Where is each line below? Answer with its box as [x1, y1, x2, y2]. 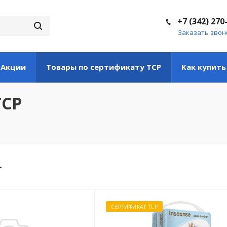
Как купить [181, 62, 226, 72]
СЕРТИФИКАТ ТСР [111, 203, 158, 210]
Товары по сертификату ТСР [46, 62, 161, 72]
